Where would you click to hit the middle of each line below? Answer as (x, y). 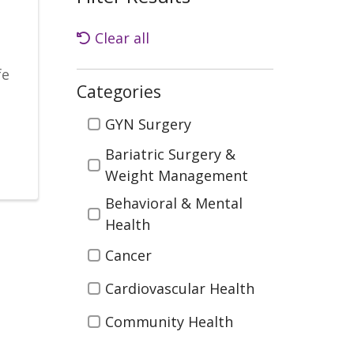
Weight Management (177, 176)
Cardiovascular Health (180, 288)
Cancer (128, 255)
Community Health (169, 321)
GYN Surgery (148, 124)
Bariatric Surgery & (170, 154)
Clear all (122, 38)
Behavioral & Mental (174, 203)
